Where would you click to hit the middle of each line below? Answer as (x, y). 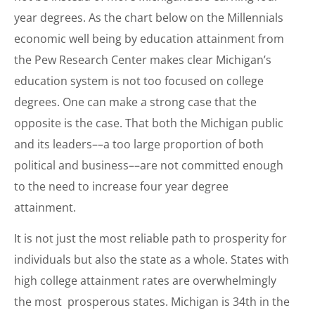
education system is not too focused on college (139, 81)
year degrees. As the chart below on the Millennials (149, 17)
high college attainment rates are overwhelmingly (145, 281)
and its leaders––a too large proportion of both (139, 144)
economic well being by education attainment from (149, 38)
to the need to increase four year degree (121, 186)
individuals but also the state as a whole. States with (152, 260)
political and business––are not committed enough (149, 165)
